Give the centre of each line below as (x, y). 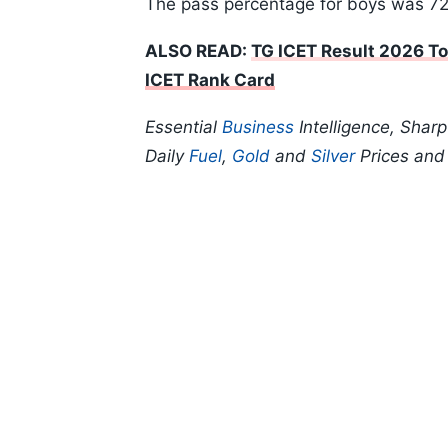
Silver (333, 156)
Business (258, 127)
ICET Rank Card (210, 80)
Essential (183, 127)
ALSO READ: (198, 51)
